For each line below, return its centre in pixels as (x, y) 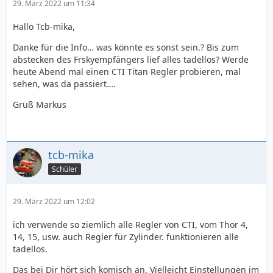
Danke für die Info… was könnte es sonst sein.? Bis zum (126, 47)
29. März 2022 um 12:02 (54, 201)
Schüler (65, 169)
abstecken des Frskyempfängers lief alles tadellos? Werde (131, 59)
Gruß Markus (40, 105)
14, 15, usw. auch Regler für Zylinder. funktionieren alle (126, 237)
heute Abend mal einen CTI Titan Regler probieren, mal (127, 72)
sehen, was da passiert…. (64, 84)
